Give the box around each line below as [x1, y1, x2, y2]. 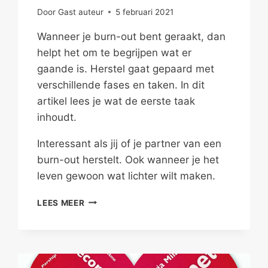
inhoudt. [37, 111, 77, 123]
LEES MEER [37, 197, 85, 208]
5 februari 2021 [115, 7, 173, 17]
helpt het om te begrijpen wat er [37, 46, 192, 59]
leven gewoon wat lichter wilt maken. [37, 169, 216, 182]
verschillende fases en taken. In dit [37, 78, 205, 91]
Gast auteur [57, 7, 103, 17]
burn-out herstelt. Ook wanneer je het [37, 153, 220, 166]
